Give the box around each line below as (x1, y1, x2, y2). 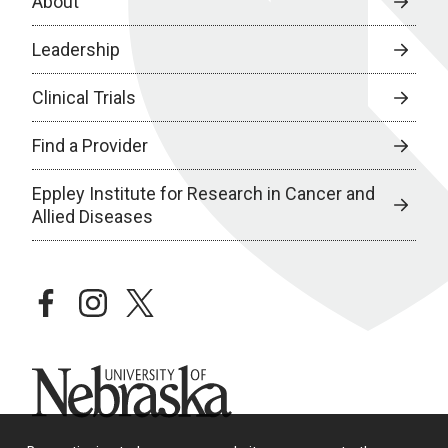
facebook (32, 290, 110, 312)
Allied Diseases (32, 206, 153, 228)
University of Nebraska (32, 366, 212, 388)
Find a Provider (32, 135, 148, 157)
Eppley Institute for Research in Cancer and (32, 183, 375, 205)
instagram (79, 290, 162, 312)
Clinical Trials (32, 87, 136, 109)
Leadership (32, 39, 120, 61)
